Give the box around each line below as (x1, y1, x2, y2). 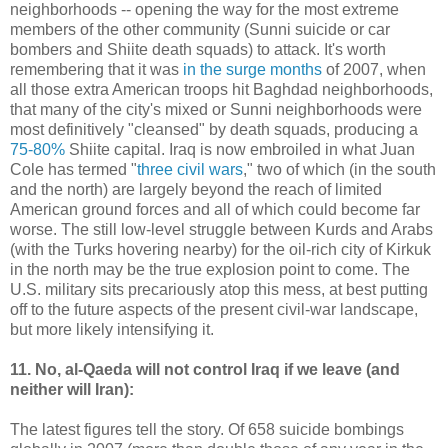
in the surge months (183, 60, 322, 78)
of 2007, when (322, 60, 426, 78)
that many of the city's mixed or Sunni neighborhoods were (10, 100, 422, 118)
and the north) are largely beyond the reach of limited (10, 180, 382, 198)
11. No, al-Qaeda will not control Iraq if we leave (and (10, 360, 400, 378)
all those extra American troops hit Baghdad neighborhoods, (10, 80, 433, 98)
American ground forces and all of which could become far (10, 200, 420, 218)
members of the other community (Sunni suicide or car (10, 20, 390, 38)
